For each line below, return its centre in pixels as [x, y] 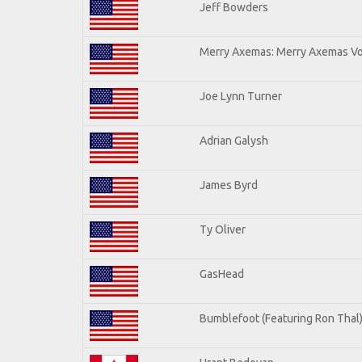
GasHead [222, 274]
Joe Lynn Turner [241, 96]
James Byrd [229, 185]
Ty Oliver [223, 229]
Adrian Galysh [234, 140]
